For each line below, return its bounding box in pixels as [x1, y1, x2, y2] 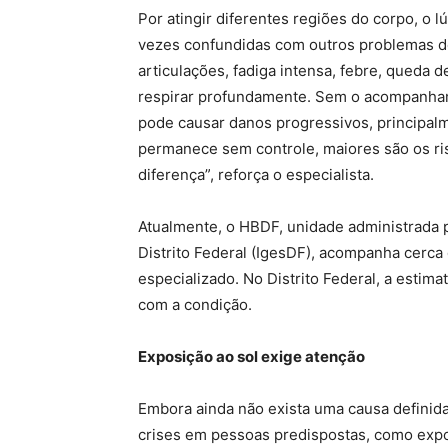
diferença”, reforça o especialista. [138, 164, 374, 184]
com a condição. [138, 294, 252, 314]
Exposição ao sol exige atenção [138, 346, 365, 366]
